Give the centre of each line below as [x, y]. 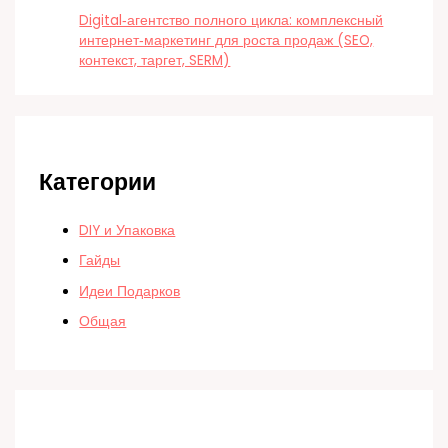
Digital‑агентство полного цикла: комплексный [231, 21]
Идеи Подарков [130, 291]
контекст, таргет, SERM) [155, 61]
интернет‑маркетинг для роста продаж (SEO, [226, 41]
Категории [98, 181]
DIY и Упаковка [127, 231]
